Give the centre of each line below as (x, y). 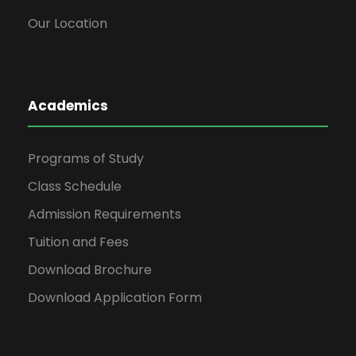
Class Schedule (75, 187)
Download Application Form (115, 298)
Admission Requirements (104, 215)
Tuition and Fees (78, 242)
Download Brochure (90, 270)
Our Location (68, 24)
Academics (68, 106)
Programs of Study (86, 159)
